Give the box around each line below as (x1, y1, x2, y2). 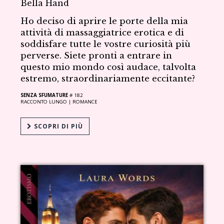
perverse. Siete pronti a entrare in (20, 50, 172, 61)
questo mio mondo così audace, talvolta (20, 61, 196, 72)
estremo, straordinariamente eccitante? (20, 73, 195, 84)
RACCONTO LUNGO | (20, 98, 73, 105)
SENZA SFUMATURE (20, 91, 68, 98)
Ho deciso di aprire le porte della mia (20, 15, 188, 26)
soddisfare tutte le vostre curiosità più (20, 38, 191, 49)
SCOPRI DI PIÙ (32, 121, 83, 130)
